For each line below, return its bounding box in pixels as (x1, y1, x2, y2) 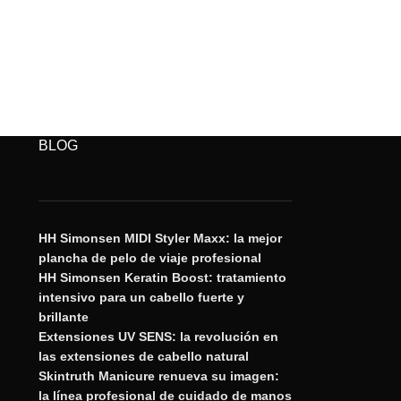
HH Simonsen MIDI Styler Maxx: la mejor (38, 231, 282, 246)
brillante (38, 310, 89, 325)
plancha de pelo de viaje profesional (38, 251, 261, 266)
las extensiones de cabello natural (38, 349, 249, 364)
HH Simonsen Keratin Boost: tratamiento (38, 270, 286, 286)
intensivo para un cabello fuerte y (38, 290, 244, 305)
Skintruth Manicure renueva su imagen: (38, 369, 279, 384)
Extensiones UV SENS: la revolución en (38, 329, 278, 345)
